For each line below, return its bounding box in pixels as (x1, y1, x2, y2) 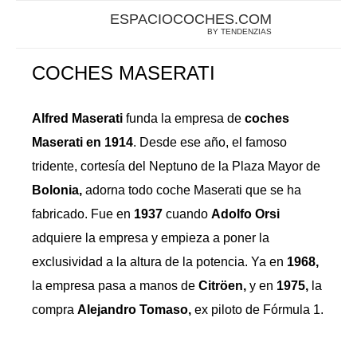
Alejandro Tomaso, (77, 303, 191, 316)
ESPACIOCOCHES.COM (110, 11, 272, 27)
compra (32, 303, 77, 316)
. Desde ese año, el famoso (133, 135, 287, 149)
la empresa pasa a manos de (32, 279, 198, 292)
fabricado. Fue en (32, 207, 134, 221)
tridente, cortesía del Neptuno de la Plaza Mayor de (32, 159, 320, 173)
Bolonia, (32, 183, 82, 197)
